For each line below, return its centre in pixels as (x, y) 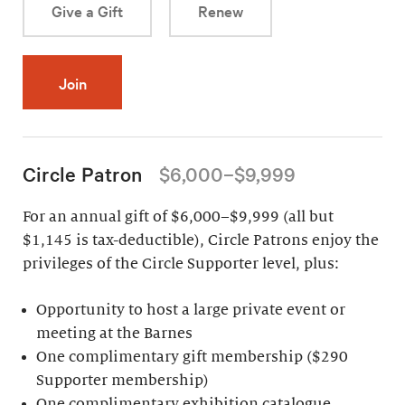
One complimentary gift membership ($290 (193, 358)
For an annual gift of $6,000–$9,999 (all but (178, 217)
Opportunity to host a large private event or (191, 311)
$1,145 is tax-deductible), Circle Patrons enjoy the (201, 241)
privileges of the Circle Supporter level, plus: (181, 264)
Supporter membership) (123, 381)
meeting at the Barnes (115, 334)
